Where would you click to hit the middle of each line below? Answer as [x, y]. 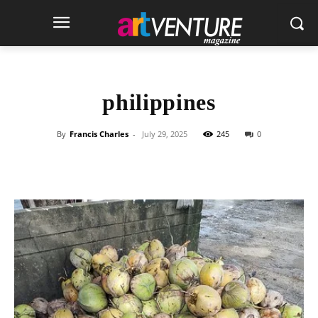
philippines [159, 102]
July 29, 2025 [165, 134]
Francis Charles [99, 134]
